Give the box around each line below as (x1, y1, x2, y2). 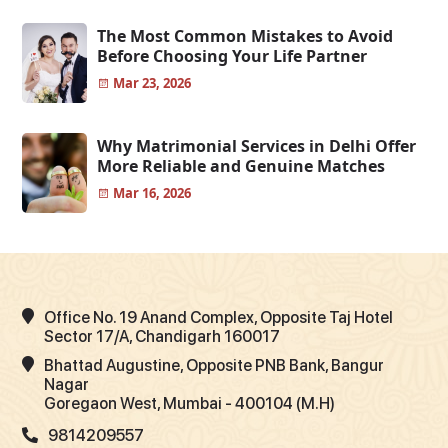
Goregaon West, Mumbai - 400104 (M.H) (44, 394, 335, 414)
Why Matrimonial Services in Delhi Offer (97, 135, 417, 158)
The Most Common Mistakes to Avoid (97, 25, 394, 48)
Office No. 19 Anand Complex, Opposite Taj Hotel (44, 308, 393, 328)
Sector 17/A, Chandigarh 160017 (44, 327, 280, 347)
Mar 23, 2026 (110, 74, 192, 93)
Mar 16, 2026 (110, 184, 192, 203)
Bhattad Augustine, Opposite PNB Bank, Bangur (44, 356, 384, 376)
